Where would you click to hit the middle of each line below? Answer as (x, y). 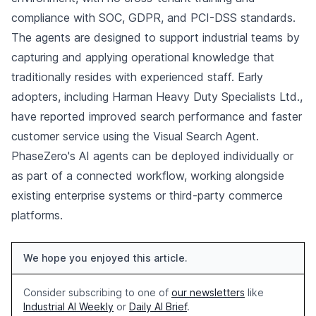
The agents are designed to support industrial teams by (156, 37)
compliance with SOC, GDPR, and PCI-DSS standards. (153, 18)
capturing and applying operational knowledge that (143, 57)
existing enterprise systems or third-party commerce (147, 195)
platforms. (37, 215)
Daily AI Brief (158, 306)
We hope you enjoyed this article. (105, 258)
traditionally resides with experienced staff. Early (137, 77)
